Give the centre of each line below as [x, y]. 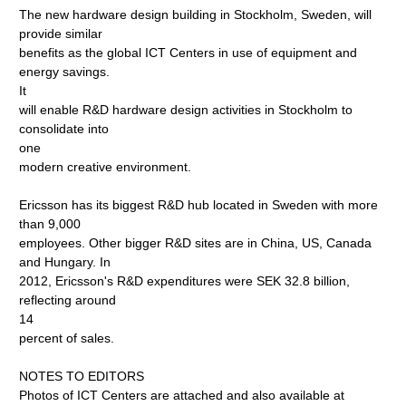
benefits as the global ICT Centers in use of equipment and [188, 53]
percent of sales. [67, 338]
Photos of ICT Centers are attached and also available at [182, 395]
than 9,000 [50, 224]
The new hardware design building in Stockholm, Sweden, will [196, 14]
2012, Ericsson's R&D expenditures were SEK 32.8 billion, [185, 281]
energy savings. [65, 72]
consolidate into [64, 129]
